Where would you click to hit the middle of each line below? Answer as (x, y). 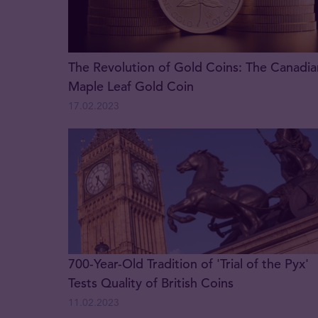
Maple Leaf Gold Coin (131, 86)
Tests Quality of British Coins (151, 283)
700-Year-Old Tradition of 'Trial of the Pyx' (188, 264)
